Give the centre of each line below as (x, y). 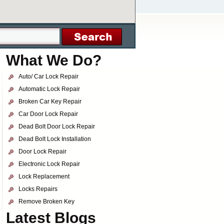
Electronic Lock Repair (49, 164)
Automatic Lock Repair (49, 89)
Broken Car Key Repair (50, 101)
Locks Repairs (38, 189)
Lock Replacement (44, 176)
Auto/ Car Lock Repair (48, 76)
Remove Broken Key (46, 201)
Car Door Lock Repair (48, 114)
